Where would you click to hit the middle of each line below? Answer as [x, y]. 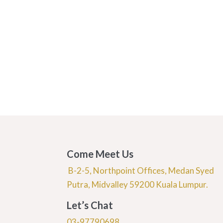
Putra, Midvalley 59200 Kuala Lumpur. [138, 185]
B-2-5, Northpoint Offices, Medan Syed [141, 171]
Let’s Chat [90, 205]
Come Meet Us [100, 154]
